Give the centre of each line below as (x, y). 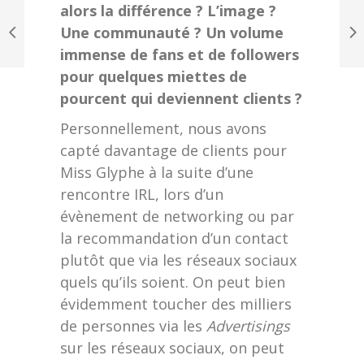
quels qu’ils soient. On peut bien (173, 282)
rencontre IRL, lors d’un (142, 195)
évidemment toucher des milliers (176, 304)
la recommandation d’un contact (174, 238)
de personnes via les (133, 326)
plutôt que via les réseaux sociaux (178, 260)
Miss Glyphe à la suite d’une (157, 173)
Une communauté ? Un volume (172, 33)
